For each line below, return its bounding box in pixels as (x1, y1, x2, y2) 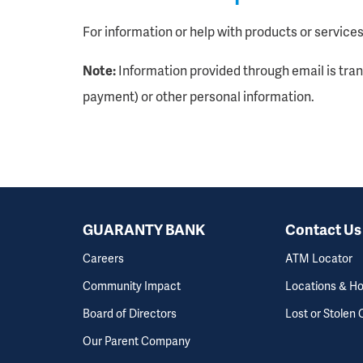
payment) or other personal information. (83, 87, 314, 106)
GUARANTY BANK (83, 219, 205, 240)
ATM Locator (285, 250, 353, 267)
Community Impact (83, 278, 181, 294)
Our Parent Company (83, 333, 190, 349)
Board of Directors (83, 305, 177, 322)
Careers (83, 250, 124, 267)
